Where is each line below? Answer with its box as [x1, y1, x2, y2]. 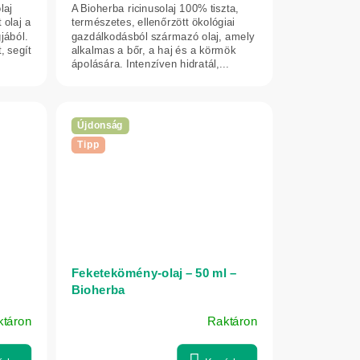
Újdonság [77, 119, 124, 132]
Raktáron [207, 314, 258, 328]
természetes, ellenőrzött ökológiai [71, 15, 235, 28]
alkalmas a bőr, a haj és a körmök [71, 43, 236, 56]
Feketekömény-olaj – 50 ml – [71, 266, 237, 280]
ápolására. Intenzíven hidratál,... [71, 57, 229, 70]
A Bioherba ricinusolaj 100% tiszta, [71, 2, 239, 14]
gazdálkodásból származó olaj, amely [71, 29, 255, 43]
